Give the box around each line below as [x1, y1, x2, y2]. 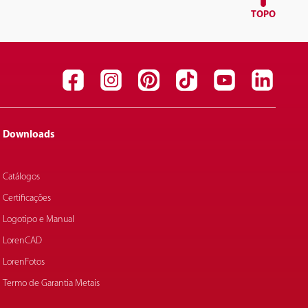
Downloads [3, 130, 56, 140]
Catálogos [3, 172, 41, 182]
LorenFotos [3, 257, 45, 267]
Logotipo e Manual [3, 214, 75, 225]
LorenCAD [3, 236, 43, 246]
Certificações [3, 193, 52, 203]
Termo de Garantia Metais [3, 278, 100, 289]
